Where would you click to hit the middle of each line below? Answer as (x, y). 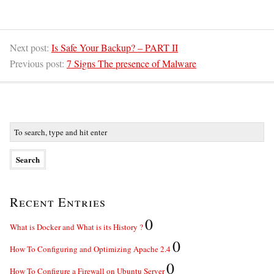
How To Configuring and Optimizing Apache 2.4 (90, 249)
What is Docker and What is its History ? (76, 227)
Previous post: (38, 63)
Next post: (31, 47)
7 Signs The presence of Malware (131, 63)
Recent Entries (58, 202)
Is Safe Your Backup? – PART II (115, 47)
